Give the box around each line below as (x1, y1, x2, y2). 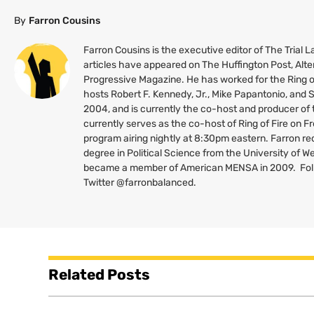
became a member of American (83, 161, 226, 174)
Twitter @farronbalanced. (83, 176, 197, 189)
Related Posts (48, 266, 150, 284)
